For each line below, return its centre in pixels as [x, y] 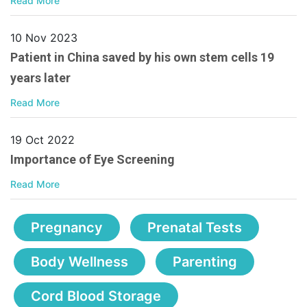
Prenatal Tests [195, 228]
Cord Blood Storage [96, 296]
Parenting [205, 262]
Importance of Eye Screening [93, 160]
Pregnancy [67, 228]
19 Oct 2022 [42, 140]
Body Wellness [79, 262]
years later [40, 78]
